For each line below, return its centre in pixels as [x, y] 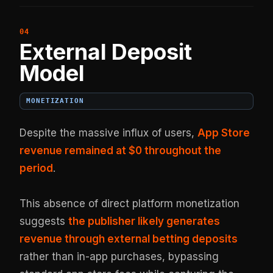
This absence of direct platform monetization [130, 203]
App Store [224, 133]
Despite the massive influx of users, [109, 133]
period [37, 168]
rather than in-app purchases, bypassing [119, 256]
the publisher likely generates [144, 221]
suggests [44, 221]
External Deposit [106, 51]
